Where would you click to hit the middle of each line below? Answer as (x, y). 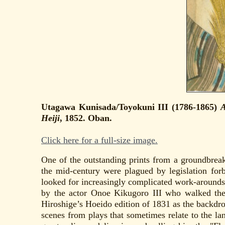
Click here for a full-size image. (99, 140)
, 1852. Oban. (86, 118)
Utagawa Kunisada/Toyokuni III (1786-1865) (131, 107)
